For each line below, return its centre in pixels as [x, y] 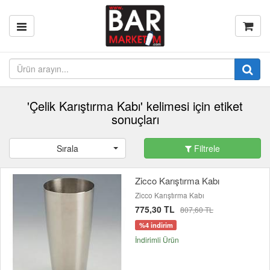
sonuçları [135, 119]
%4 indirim [156, 225]
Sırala [67, 148]
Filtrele [206, 148]
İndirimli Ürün [157, 240]
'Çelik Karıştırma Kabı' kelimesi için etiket [135, 106]
